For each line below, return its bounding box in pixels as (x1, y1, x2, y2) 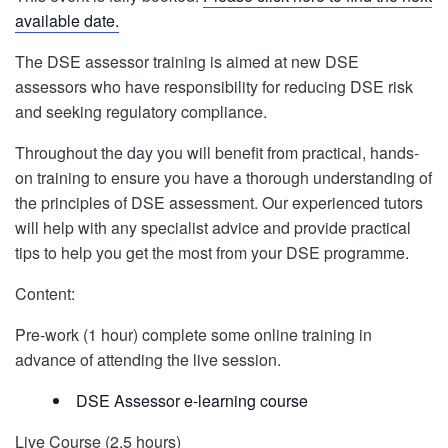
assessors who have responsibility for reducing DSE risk (15, 75, 413, 98)
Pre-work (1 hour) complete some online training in (15, 323, 372, 346)
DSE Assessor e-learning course (75, 389, 308, 412)
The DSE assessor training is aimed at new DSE (15, 50, 359, 73)
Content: (15, 282, 75, 305)
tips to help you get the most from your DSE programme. (15, 241, 409, 264)
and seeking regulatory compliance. (15, 100, 267, 123)
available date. (15, 9, 119, 32)
